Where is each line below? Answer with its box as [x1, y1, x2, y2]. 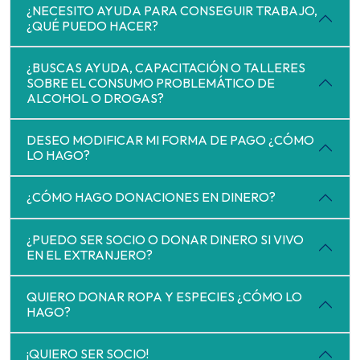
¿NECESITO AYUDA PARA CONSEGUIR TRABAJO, [27, 2, 317, 18]
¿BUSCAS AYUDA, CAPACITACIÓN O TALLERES [27, 59, 305, 76]
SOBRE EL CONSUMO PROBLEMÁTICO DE [27, 74, 275, 91]
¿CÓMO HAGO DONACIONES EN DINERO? [27, 189, 276, 206]
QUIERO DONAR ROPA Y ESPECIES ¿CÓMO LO [27, 288, 302, 305]
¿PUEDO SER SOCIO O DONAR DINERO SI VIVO [27, 231, 304, 247]
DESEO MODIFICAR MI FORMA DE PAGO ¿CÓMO [27, 131, 314, 148]
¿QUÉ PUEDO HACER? [27, 17, 158, 34]
